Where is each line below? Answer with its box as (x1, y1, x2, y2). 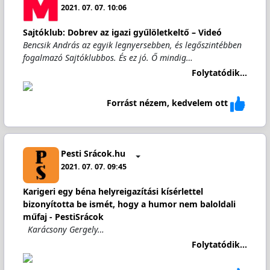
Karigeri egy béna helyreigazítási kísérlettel (22, 186, 203, 197)
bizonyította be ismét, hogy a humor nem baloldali (22, 198, 236, 210)
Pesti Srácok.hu (61, 147, 126, 159)
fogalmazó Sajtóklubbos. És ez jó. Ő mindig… (22, 52, 193, 63)
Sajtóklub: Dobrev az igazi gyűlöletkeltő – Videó (22, 27, 222, 38)
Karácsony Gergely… (22, 224, 104, 235)
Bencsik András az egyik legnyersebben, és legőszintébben (22, 39, 242, 51)
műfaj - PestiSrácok (22, 211, 104, 222)
